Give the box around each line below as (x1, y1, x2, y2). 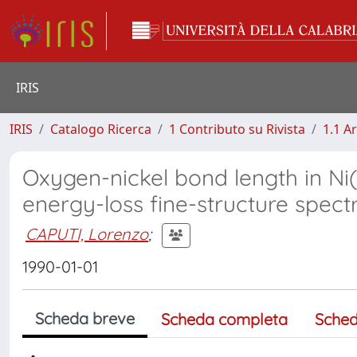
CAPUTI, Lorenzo (25, 223, 148, 244)
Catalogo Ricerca (50, 120, 151, 138)
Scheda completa (161, 309, 288, 329)
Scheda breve (35, 308, 135, 328)
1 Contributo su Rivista (169, 120, 305, 138)
